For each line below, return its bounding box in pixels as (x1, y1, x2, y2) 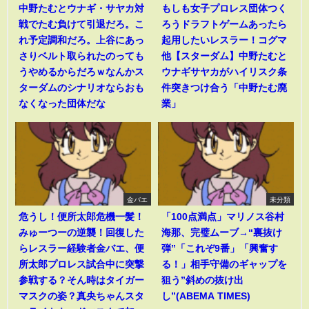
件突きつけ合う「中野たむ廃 (161, 82, 287, 92)
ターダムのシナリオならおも (19, 82, 144, 92)
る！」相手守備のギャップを (161, 259, 287, 270)
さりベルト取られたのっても (19, 50, 144, 61)
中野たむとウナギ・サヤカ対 (19, 3, 144, 13)
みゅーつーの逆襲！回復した (19, 228, 144, 238)
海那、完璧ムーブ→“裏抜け (161, 228, 282, 238)
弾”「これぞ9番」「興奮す (161, 243, 278, 254)
